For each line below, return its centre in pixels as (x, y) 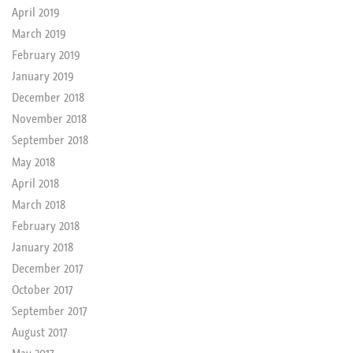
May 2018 (33, 161)
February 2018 (45, 225)
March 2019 (39, 33)
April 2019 (35, 12)
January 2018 (42, 246)
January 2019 (43, 76)
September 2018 (50, 140)
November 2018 (49, 119)
